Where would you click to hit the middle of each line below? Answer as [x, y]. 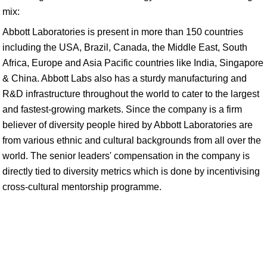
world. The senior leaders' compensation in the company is [126, 156]
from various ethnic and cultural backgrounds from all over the [132, 140]
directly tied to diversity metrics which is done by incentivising [131, 171]
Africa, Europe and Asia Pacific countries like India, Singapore [133, 63]
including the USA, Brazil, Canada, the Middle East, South [125, 47]
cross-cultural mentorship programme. [82, 187]
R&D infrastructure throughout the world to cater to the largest [131, 94]
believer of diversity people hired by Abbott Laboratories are [128, 125]
